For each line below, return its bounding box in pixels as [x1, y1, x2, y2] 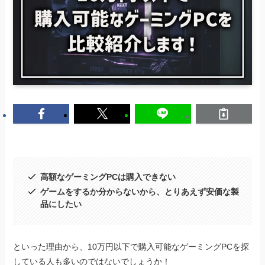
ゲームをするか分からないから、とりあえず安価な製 [40, 186, 239, 196]
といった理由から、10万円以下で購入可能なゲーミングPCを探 [13, 242, 250, 252]
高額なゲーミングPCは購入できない [40, 172, 176, 182]
